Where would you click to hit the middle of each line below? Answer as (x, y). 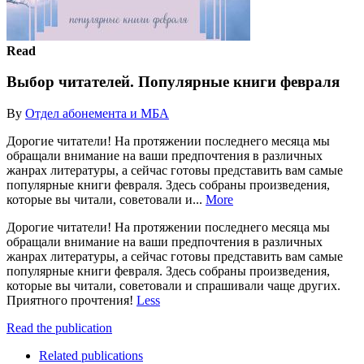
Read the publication (59, 327)
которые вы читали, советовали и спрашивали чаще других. (173, 285)
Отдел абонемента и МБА (97, 113)
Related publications (91, 355)
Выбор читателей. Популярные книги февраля (173, 82)
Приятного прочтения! (71, 300)
